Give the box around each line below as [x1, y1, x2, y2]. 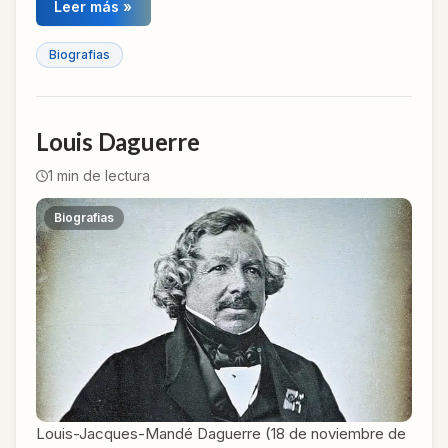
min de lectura [53, 166, 150, 184]
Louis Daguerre [36, 126, 200, 156]
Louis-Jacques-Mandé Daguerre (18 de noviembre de [36, 423, 406, 443]
